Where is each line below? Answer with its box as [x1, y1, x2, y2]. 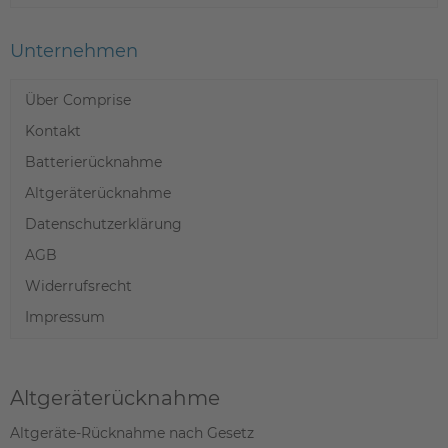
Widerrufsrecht [25, 277, 132, 295]
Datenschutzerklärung [25, 215, 182, 233]
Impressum [25, 308, 105, 326]
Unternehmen [10, 40, 138, 62]
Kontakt [25, 122, 81, 140]
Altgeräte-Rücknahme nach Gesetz [10, 424, 254, 442]
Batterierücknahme [25, 153, 162, 171]
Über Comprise [25, 91, 131, 109]
